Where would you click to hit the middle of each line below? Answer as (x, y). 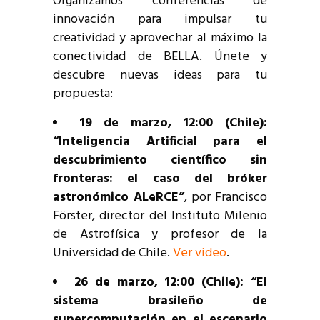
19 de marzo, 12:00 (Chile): (173, 124)
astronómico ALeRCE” (119, 198)
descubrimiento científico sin (160, 161)
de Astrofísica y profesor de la (160, 235)
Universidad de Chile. (113, 254)
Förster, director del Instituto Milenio (160, 216)
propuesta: (83, 94)
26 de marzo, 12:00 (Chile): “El (171, 283)
